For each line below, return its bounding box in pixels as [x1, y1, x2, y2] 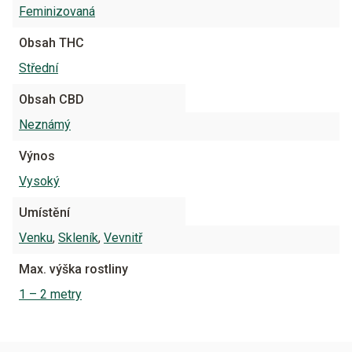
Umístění [19, 204, 70, 220]
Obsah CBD [19, 91, 84, 107]
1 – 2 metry [19, 286, 82, 302]
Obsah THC [19, 35, 84, 50]
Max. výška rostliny [19, 261, 128, 277]
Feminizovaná [19, 3, 95, 19]
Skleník [58, 229, 98, 245]
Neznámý [19, 116, 71, 132]
